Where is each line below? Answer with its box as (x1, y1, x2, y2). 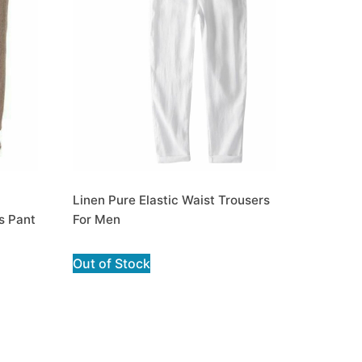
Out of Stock (73, 255, 151, 272)
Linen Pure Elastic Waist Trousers (73, 192, 271, 208)
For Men (73, 211, 121, 227)
